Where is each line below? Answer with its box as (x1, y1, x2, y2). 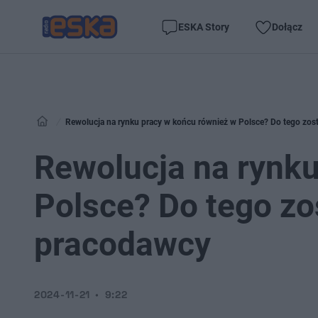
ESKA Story (178, 21, 229, 33)
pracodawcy (34, 225, 211, 263)
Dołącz (272, 21, 302, 33)
